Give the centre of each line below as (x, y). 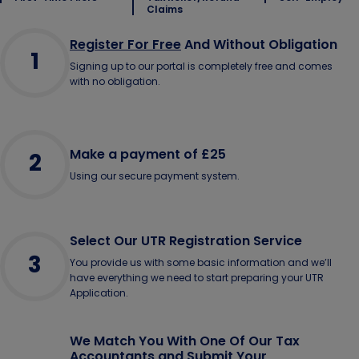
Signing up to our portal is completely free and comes (201, 67)
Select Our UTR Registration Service (186, 240)
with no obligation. (115, 82)
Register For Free (125, 45)
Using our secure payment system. (155, 175)
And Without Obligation (259, 45)
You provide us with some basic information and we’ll (201, 262)
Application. (99, 292)
